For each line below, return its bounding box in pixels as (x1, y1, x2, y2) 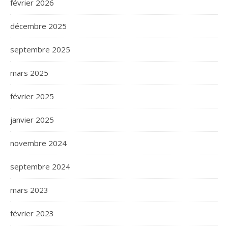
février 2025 (10, 91, 54, 101)
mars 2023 (10, 185, 48, 195)
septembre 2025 (10, 44, 70, 54)
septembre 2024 (10, 161, 70, 172)
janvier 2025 (10, 115, 54, 125)
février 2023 (10, 208, 54, 218)
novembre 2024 (10, 138, 67, 148)
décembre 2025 (10, 21, 67, 31)
